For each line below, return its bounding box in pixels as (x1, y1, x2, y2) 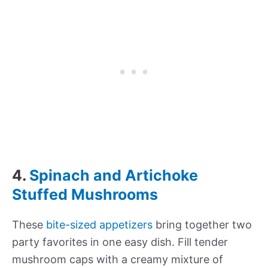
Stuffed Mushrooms (12, 185, 158, 204)
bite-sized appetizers (46, 218, 153, 232)
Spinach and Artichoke (29, 166, 198, 185)
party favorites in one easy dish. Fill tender (12, 236, 228, 249)
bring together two (153, 218, 252, 232)
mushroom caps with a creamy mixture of (12, 253, 223, 266)
